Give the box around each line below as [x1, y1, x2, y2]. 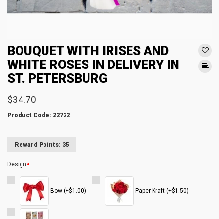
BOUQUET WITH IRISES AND [7, 44, 169, 58]
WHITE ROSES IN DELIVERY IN [7, 57, 179, 72]
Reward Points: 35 [15, 141, 69, 148]
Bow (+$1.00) [49, 187, 86, 195]
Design [7, 161, 26, 168]
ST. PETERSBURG [7, 71, 107, 86]
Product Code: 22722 [7, 112, 70, 119]
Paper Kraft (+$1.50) [134, 187, 189, 195]
